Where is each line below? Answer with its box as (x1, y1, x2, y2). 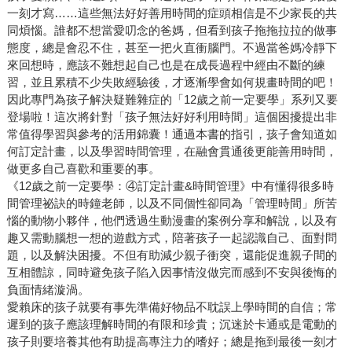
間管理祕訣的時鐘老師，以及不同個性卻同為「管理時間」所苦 (6, 196, 337, 211)
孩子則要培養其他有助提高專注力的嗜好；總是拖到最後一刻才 (6, 335, 337, 349)
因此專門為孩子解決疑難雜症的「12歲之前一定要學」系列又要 (6, 93, 338, 107)
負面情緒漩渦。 (6, 283, 90, 297)
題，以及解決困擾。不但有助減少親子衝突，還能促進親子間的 (6, 248, 337, 262)
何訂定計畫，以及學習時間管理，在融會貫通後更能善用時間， (6, 145, 337, 159)
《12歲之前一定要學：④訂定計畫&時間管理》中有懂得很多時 (6, 179, 334, 193)
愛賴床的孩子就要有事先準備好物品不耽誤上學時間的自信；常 (6, 300, 337, 314)
